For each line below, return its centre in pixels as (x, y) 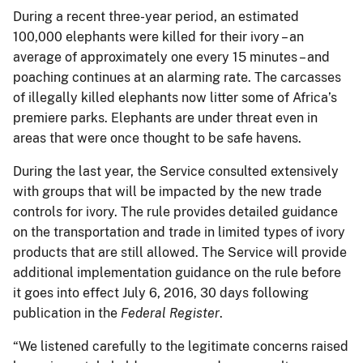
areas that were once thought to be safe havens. (157, 138)
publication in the (67, 313)
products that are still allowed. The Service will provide (180, 252)
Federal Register (170, 313)
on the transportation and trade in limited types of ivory (179, 232)
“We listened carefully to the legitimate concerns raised (181, 346)
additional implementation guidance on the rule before (177, 272)
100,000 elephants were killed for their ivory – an (158, 36)
